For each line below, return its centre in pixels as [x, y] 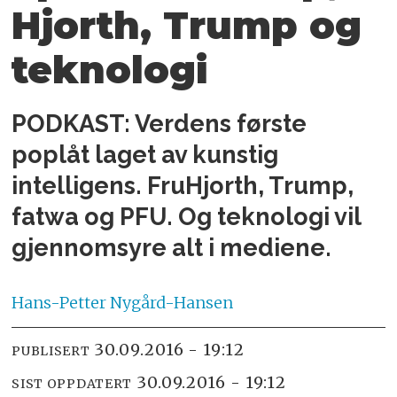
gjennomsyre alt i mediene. [172, 247]
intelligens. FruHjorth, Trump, [183, 185]
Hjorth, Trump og [187, 26]
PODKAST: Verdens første [160, 123]
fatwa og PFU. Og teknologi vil [187, 216]
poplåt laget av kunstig [145, 154]
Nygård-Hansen [172, 303]
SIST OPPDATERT [72, 383]
